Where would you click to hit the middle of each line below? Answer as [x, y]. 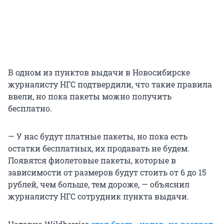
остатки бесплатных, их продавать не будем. [99, 148]
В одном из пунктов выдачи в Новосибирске [99, 72]
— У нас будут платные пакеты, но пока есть [98, 136]
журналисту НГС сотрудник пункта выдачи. [98, 196]
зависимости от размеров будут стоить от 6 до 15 [107, 172]
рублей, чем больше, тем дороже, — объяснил [99, 184]
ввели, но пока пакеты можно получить [90, 96]
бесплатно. [30, 108]
